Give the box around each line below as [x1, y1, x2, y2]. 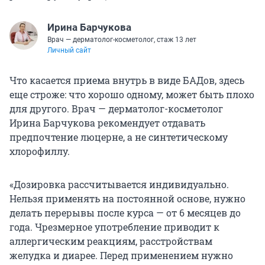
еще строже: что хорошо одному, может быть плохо [9, 88, 254, 101]
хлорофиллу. [9, 145, 70, 158]
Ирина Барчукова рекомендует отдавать [9, 117, 205, 130]
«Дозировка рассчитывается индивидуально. [9, 178, 229, 191]
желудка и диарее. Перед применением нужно [9, 249, 233, 262]
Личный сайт [47, 46, 91, 55]
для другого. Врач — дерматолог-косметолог [9, 102, 223, 115]
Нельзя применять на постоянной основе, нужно [9, 192, 245, 205]
